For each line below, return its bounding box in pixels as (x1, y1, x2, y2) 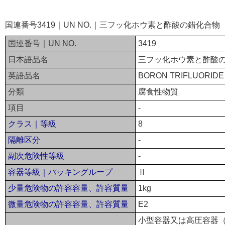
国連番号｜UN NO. (8, 39, 76, 48)
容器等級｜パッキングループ (8, 167, 113, 176)
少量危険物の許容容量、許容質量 (8, 183, 129, 192)
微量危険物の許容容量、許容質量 (8, 199, 129, 208)
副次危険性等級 (8, 151, 64, 160)
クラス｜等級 (8, 119, 56, 128)
